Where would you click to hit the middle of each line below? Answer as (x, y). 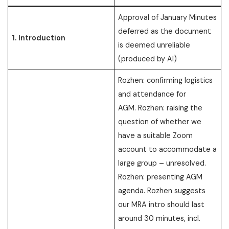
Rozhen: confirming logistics (166, 80)
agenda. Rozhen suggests (162, 190)
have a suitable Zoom (156, 135)
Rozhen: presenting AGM (161, 177)
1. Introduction (39, 38)
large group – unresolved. (162, 163)
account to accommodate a (168, 149)
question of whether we (160, 121)
